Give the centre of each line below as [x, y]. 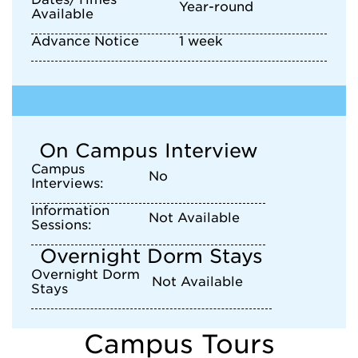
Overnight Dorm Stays [151, 256]
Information [70, 211]
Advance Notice [85, 41]
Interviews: [68, 183]
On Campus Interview [148, 151]
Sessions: [62, 225]
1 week [201, 41]
